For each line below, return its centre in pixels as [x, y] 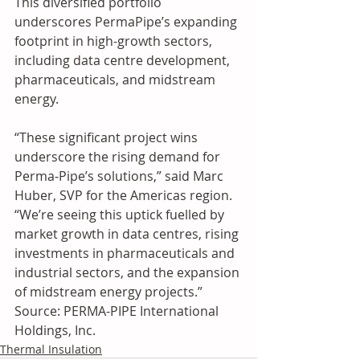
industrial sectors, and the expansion [129, 272]
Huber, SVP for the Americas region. [125, 195]
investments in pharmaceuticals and [126, 253]
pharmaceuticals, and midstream [117, 80]
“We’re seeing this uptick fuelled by [121, 215]
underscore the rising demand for [119, 157]
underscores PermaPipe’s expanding [127, 22]
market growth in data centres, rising [128, 234]
